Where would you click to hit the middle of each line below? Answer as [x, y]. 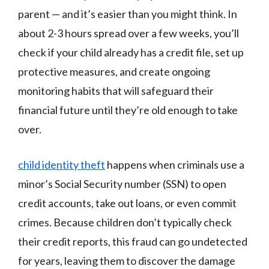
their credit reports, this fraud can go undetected [133, 241]
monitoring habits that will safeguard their [116, 90]
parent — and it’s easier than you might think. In [128, 14]
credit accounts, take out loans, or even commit [127, 203]
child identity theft [62, 164]
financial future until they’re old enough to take [128, 110]
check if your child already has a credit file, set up [131, 52]
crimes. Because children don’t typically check [125, 222]
